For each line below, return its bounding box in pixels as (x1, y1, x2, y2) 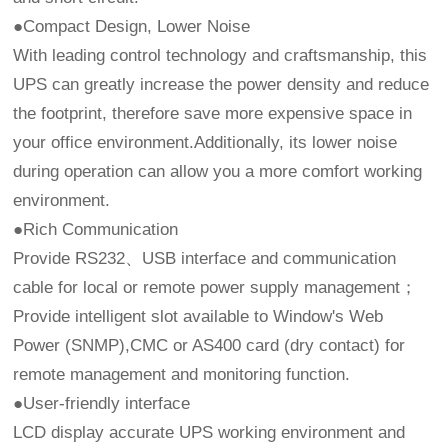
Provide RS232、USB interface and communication (13, 248, 397, 268)
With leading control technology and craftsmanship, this (13, 45, 428, 65)
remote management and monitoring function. (13, 364, 351, 384)
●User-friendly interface (13, 393, 191, 413)
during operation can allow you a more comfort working (13, 161, 423, 181)
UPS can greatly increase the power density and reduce (13, 74, 430, 94)
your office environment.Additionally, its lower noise (13, 132, 398, 152)
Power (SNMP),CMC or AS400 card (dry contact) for (13, 335, 406, 355)
